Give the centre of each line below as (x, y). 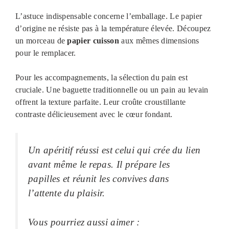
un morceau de (41, 41)
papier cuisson (93, 41)
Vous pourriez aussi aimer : (84, 222)
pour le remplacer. (46, 53)
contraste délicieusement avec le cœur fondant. (94, 114)
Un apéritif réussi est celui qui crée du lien (114, 150)
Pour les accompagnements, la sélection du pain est (102, 78)
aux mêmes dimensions (159, 41)
